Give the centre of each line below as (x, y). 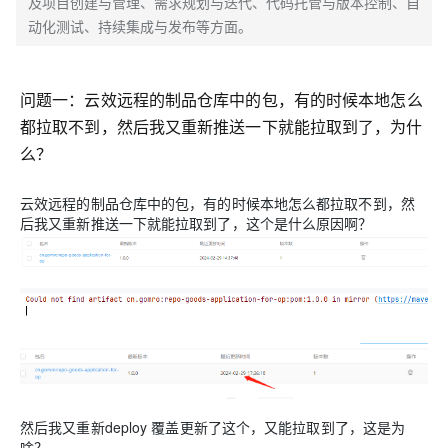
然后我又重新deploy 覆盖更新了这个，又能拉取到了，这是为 (213, 426)
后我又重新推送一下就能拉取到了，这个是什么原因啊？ (196, 223)
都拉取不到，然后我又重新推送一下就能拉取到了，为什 (221, 126)
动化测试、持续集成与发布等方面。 (140, 26)
